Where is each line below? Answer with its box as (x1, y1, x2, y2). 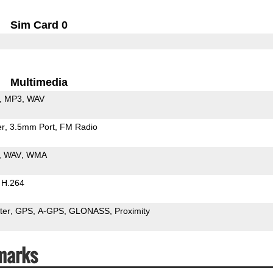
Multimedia (10, 76, 68, 88)
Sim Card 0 (10, 18, 68, 31)
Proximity (114, 205, 150, 216)
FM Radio (59, 121, 97, 132)
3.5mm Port (9, 121, 55, 132)
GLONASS (68, 205, 110, 216)
